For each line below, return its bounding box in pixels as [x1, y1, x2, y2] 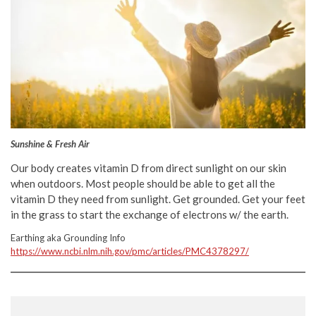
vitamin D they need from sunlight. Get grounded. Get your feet [11, 192, 305, 205]
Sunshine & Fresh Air [11, 138, 90, 150]
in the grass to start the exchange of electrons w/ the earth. [11, 207, 288, 221]
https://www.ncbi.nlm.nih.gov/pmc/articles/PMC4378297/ [11, 245, 249, 257]
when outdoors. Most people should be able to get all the [11, 176, 275, 190]
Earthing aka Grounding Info [11, 231, 126, 243]
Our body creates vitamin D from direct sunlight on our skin [11, 161, 286, 174]
